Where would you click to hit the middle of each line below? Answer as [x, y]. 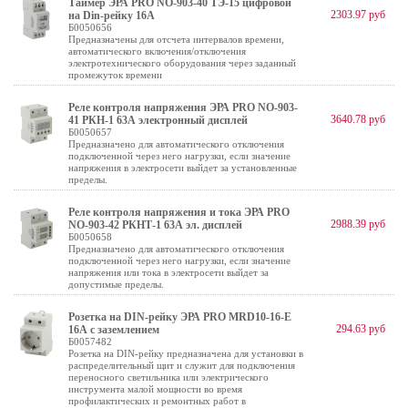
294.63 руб [361, 329]
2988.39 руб [358, 224]
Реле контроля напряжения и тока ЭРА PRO [179, 212]
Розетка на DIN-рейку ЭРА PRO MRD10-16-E [180, 317]
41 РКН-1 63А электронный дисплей [158, 120]
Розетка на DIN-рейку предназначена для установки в [186, 353]
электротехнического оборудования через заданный [182, 63]
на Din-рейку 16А [112, 15]
